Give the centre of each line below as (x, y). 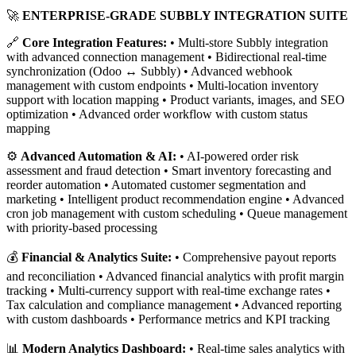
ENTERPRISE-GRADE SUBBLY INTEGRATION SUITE (185, 16)
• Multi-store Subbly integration (248, 43)
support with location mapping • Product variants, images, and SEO (176, 100)
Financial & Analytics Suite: (97, 257)
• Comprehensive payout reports (254, 257)
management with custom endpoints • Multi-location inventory (163, 86)
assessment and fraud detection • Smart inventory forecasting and (169, 171)
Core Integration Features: (95, 43)
